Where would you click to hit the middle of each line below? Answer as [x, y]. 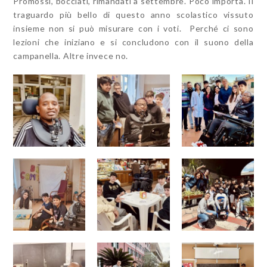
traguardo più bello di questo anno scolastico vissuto [133, 14]
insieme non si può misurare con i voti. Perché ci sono [133, 28]
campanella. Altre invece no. [71, 55]
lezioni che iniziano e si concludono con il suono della [133, 42]
